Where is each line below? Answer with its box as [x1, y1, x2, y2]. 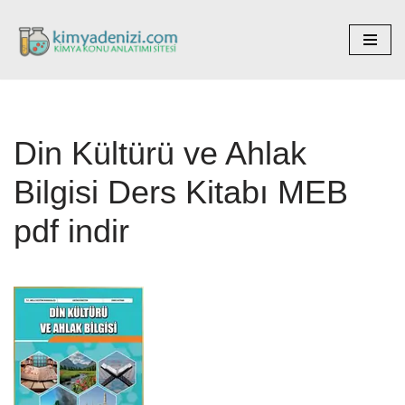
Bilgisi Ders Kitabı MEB [14, 173, 348, 211]
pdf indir [14, 212, 129, 250]
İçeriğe [14, 41, 53, 56]
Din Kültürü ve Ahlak [14, 134, 306, 172]
